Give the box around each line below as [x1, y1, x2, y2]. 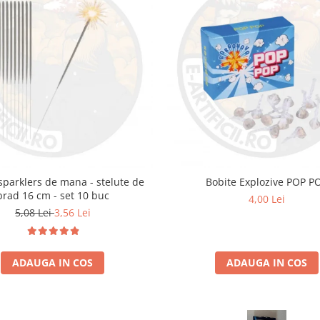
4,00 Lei [249, 191, 286, 206]
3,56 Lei [54, 205, 91, 219]
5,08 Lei [14, 205, 54, 219]
